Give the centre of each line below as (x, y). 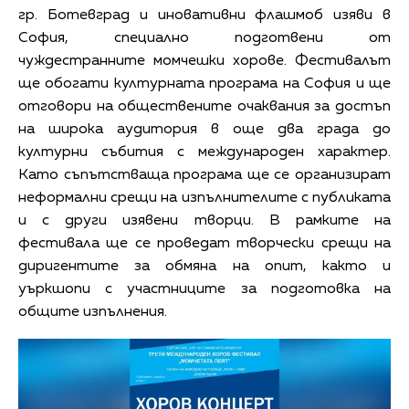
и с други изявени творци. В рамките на (204, 221)
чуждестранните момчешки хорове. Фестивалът (204, 62)
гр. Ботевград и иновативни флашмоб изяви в (204, 16)
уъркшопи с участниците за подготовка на (204, 290)
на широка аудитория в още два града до (204, 130)
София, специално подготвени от (204, 39)
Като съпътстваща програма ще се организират (204, 176)
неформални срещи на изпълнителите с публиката (204, 199)
